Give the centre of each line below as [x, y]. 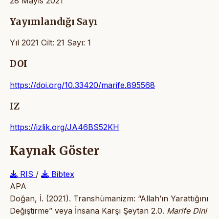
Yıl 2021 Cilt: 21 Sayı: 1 [50, 43]
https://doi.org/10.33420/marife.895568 [82, 85]
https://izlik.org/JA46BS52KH [65, 127]
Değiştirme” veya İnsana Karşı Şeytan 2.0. [88, 211]
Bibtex [62, 174]
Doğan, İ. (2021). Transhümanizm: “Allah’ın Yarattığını [109, 199]
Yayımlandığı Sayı [54, 22]
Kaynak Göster [55, 151]
